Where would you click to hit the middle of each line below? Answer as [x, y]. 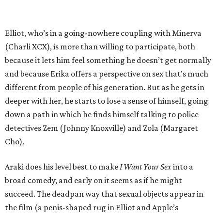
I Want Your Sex [146, 167]
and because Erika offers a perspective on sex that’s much [107, 74]
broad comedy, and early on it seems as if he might [93, 180]
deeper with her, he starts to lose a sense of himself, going [107, 101]
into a [183, 167]
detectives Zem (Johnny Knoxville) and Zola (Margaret [101, 128]
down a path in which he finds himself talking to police [102, 115]
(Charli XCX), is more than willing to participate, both [100, 47]
